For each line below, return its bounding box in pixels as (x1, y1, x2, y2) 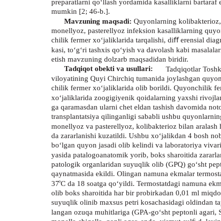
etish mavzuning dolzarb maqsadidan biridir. (51, 55, 188, 64)
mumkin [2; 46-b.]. (51, 7, 110, 16)
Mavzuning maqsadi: (64, 17, 132, 26)
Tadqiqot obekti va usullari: (64, 65, 153, 73)
